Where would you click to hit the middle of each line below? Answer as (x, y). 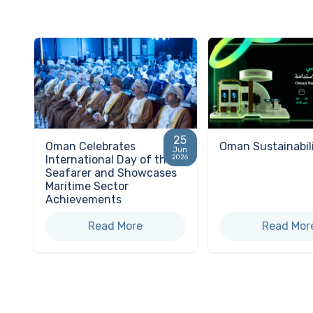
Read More (116, 226)
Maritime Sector (87, 187)
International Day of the (109, 160)
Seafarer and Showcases (111, 173)
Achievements (83, 200)
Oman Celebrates (90, 147)
